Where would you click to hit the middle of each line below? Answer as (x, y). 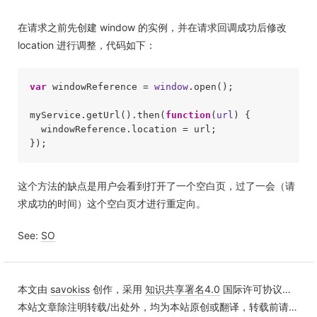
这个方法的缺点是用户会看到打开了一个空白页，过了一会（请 (156, 185)
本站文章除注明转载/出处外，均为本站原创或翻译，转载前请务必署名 (153, 306)
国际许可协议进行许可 (251, 289)
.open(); (211, 86)
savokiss (70, 289)
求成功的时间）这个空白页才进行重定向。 (112, 203)
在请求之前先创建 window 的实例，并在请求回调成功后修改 (152, 27)
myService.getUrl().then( (97, 115)
